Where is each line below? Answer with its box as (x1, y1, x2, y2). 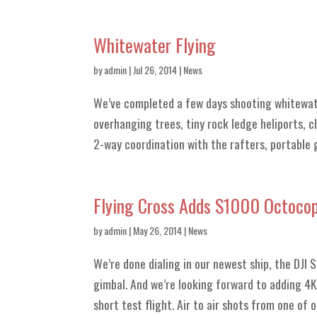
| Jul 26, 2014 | (127, 62, 183, 77)
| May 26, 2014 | (127, 223, 188, 238)
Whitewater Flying (93, 31, 216, 59)
